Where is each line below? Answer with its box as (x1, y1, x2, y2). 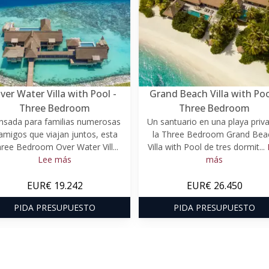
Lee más (38, 153, 71, 165)
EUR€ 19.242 (26, 178, 83, 192)
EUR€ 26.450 (186, 178, 243, 192)
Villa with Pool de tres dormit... (147, 141, 267, 153)
